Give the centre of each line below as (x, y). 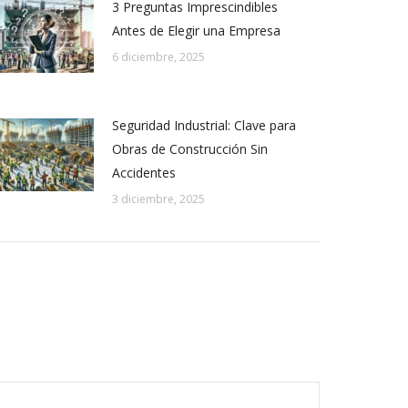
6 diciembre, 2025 (158, 57)
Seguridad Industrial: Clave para (204, 125)
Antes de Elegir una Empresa (196, 31)
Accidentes (144, 173)
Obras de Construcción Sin (190, 149)
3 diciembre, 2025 (158, 199)
